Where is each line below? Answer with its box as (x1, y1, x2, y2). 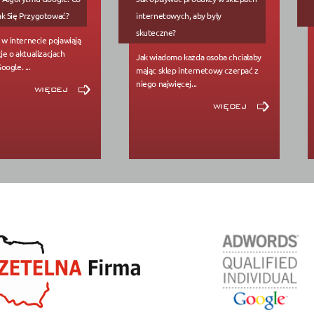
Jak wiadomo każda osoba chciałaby (136, 51, 261, 62)
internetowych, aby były (136, 10, 221, 21)
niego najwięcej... (136, 78, 197, 89)
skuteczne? (136, 27, 176, 38)
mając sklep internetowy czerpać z (136, 64, 259, 76)
